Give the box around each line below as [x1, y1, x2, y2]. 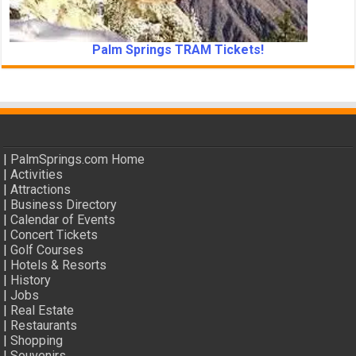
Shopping [10, 333, 64, 349]
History [10, 273, 52, 288]
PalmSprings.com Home [10, 152, 145, 168]
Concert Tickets [10, 227, 99, 243]
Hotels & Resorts [10, 257, 107, 273]
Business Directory [10, 197, 118, 213]
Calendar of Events [10, 212, 116, 228]
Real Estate [10, 303, 75, 319]
